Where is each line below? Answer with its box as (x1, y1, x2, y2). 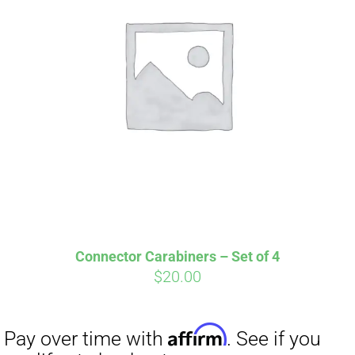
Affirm (134, 169, 181, 189)
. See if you (181, 173, 257, 192)
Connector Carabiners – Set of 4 (75, 248, 280, 265)
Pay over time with (3, 173, 135, 192)
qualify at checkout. (3, 190, 139, 210)
